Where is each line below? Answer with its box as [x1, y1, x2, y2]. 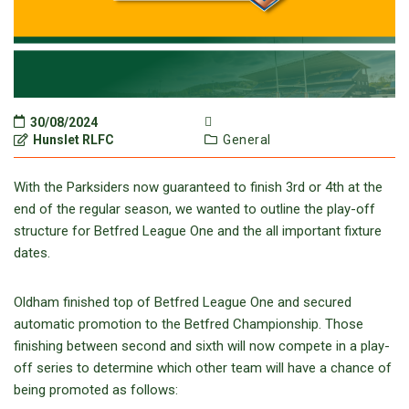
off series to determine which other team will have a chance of [14, 360, 392, 377]
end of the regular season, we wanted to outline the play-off [14, 201, 375, 218]
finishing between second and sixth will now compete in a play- [14, 338, 390, 355]
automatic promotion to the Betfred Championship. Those [14, 316, 363, 333]
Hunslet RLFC [30, 132, 114, 148]
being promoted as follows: [14, 382, 178, 399]
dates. [14, 245, 50, 262]
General [223, 132, 271, 148]
